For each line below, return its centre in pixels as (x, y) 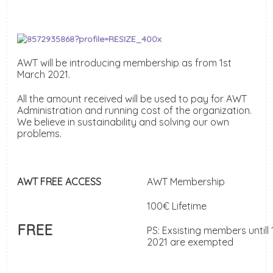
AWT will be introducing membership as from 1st (124, 63)
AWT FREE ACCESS (60, 182)
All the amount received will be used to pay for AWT (132, 99)
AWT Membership (186, 182)
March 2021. (44, 75)
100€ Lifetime (178, 206)
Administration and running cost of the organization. (134, 111)
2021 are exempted (190, 242)
